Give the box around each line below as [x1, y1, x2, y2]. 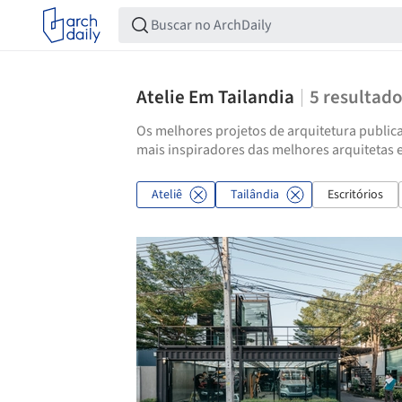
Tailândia [231, 186, 279, 204]
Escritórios [328, 186, 383, 204]
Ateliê [152, 186, 182, 204]
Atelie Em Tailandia [136, 83, 294, 110]
